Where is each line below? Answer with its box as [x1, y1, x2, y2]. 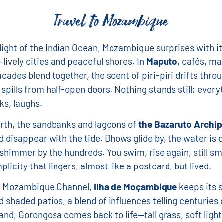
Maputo [146, 55, 177, 67]
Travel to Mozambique [54, 10, 168, 34]
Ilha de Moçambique [93, 181, 177, 193]
